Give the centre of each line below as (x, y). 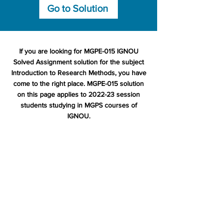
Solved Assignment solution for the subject (79, 62)
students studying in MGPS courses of (79, 105)
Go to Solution (78, 8)
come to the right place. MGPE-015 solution (79, 83)
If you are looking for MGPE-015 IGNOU (79, 51)
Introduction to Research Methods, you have (79, 73)
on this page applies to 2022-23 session (79, 94)
